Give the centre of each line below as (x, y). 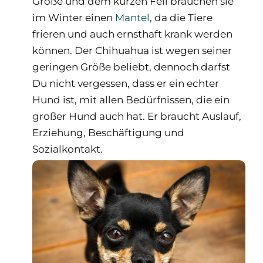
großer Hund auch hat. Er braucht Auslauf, (137, 116)
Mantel (132, 18)
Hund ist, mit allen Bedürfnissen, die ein (131, 100)
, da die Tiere (181, 18)
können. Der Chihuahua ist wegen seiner (132, 50)
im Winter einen (74, 18)
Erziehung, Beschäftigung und (108, 133)
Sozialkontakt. (68, 149)
